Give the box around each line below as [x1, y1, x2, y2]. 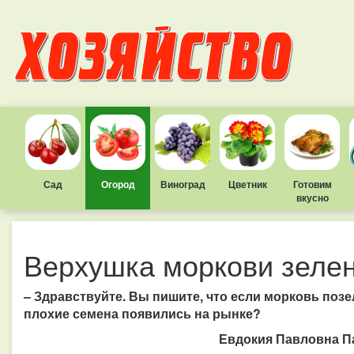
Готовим [292, 177, 332, 191]
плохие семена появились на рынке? [24, 304, 264, 322]
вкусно [296, 190, 329, 205]
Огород [100, 177, 135, 191]
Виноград [160, 177, 205, 191]
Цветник [228, 177, 267, 191]
